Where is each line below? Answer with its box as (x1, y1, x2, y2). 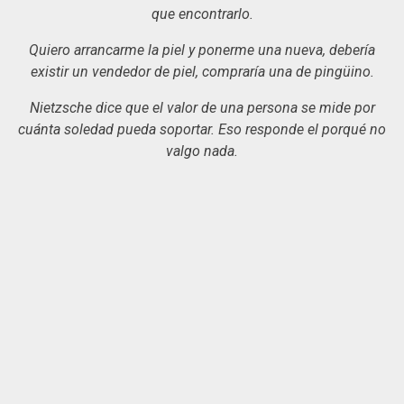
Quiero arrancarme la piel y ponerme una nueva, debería (29, 41, 375, 59)
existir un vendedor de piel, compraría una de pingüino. (30, 62, 374, 80)
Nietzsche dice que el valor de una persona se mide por (29, 98, 375, 116)
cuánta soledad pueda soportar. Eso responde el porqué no (18, 120, 386, 138)
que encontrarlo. (151, 5, 253, 23)
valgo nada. (166, 142, 238, 160)
